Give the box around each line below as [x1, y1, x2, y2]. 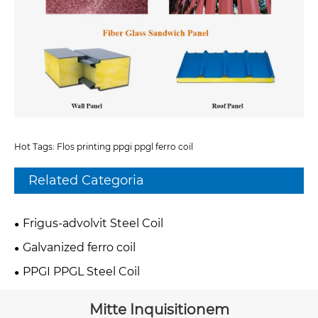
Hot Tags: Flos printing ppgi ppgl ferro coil [14, 141, 193, 152]
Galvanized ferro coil [23, 240, 136, 254]
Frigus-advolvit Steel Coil [23, 216, 163, 230]
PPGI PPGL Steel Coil [23, 264, 140, 278]
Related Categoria [28, 172, 144, 188]
